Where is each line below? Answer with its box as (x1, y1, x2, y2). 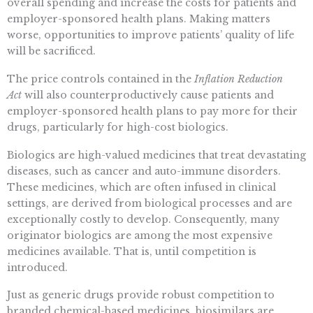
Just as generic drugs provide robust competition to (7, 289, 275, 302)
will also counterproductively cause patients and (22, 88, 274, 101)
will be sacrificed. (7, 44, 96, 57)
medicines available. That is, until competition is (7, 245, 256, 258)
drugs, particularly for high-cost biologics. (7, 120, 228, 133)
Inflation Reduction (194, 72, 283, 85)
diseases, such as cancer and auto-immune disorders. (7, 164, 281, 177)
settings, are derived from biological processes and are (7, 196, 292, 210)
